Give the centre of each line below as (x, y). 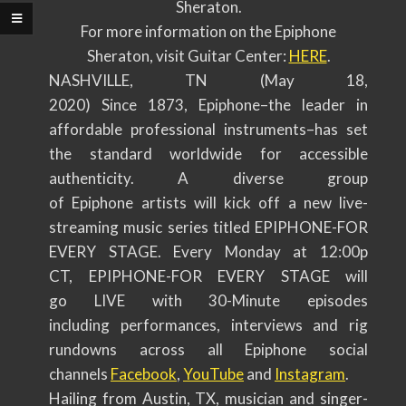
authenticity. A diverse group (208, 178)
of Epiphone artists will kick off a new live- (208, 202)
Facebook (144, 373)
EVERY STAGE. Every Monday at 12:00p (208, 251)
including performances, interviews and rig (208, 324)
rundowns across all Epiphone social (208, 349)
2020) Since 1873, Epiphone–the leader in (208, 104)
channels (80, 373)
